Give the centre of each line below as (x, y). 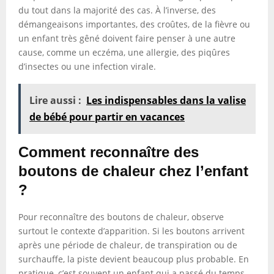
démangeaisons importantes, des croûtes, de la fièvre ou (134, 24)
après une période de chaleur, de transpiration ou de (128, 245)
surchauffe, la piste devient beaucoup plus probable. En (134, 259)
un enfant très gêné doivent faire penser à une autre (127, 38)
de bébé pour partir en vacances (107, 117)
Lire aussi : (55, 100)
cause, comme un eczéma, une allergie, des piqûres (124, 52)
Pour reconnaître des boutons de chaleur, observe (121, 217)
